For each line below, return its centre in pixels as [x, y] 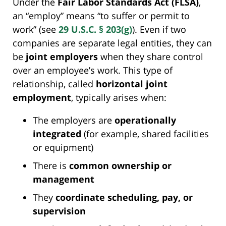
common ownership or [120, 166]
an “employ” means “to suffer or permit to [101, 16]
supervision [59, 211]
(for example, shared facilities [145, 134]
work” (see [36, 30]
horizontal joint [132, 84]
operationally [145, 120]
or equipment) [63, 148]
